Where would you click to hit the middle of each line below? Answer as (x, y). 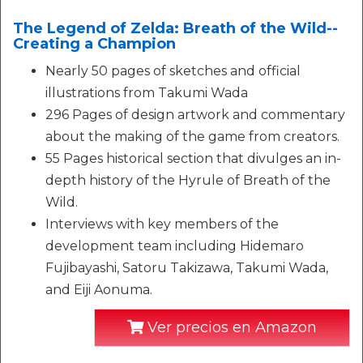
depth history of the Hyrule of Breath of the (188, 181)
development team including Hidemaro (175, 246)
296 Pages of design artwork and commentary (195, 115)
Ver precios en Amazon (230, 328)
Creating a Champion (94, 44)
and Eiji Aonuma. (99, 290)
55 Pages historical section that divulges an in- (193, 159)
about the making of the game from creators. (192, 137)
